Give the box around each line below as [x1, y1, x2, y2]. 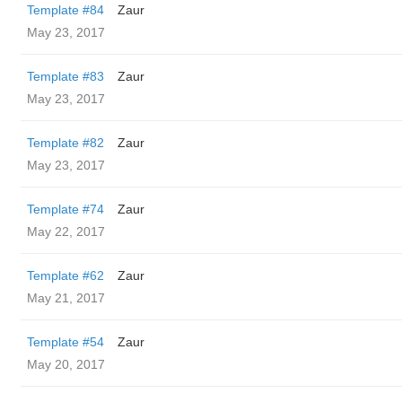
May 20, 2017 [27, 357, 105, 371]
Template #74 [27, 202, 104, 216]
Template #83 [27, 69, 104, 83]
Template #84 [27, 3, 104, 17]
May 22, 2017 [27, 224, 105, 239]
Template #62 [27, 268, 104, 283]
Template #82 [27, 135, 104, 150]
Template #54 [27, 335, 104, 349]
